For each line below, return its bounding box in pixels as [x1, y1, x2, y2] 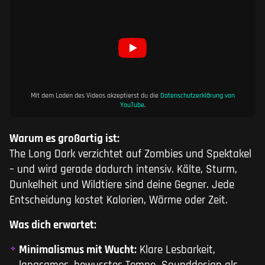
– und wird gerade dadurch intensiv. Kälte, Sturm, [9, 162, 237, 177]
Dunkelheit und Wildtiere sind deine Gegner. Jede [9, 177, 234, 193]
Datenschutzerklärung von [160, 91, 235, 101]
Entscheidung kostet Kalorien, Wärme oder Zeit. [9, 193, 228, 208]
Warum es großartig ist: [9, 131, 119, 147]
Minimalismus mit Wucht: [19, 243, 137, 258]
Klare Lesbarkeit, [137, 243, 215, 258]
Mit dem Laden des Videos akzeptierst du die [30, 91, 160, 101]
